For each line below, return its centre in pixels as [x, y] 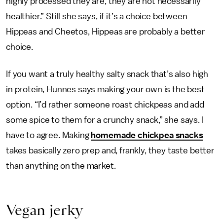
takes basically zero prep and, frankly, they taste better [110, 150]
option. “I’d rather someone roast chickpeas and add [105, 105]
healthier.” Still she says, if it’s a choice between [97, 16]
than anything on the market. [61, 166]
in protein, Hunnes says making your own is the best [105, 89]
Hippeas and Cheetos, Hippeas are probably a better [106, 32]
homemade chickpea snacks [147, 135]
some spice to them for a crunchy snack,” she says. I [105, 120]
